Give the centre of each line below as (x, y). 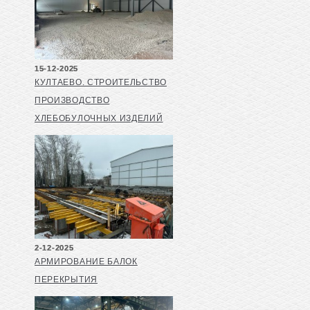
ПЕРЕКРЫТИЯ (66, 280)
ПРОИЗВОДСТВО (72, 101)
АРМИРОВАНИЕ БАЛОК (86, 262)
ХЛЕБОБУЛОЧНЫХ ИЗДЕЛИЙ (99, 119)
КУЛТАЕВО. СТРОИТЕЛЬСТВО (101, 83)
